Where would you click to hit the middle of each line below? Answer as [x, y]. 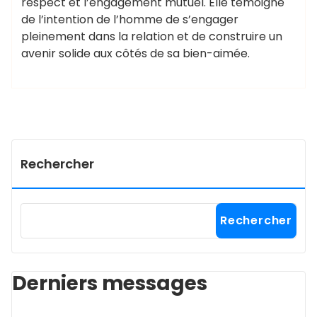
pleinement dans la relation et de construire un [152, 36]
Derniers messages [110, 283]
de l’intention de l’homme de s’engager [130, 19]
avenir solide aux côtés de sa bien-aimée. [136, 53]
